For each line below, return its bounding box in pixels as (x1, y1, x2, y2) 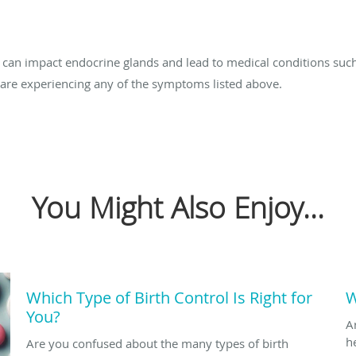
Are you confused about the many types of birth (26, 335, 288, 351)
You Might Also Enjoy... (32, 187, 324, 227)
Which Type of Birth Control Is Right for (26, 286, 312, 308)
